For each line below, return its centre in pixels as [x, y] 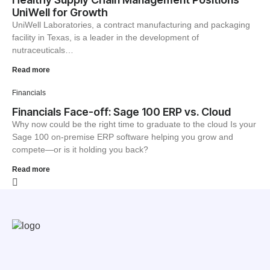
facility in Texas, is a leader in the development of [105, 37]
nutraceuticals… [43, 50]
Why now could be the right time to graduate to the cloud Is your [134, 124]
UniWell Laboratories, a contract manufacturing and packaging [131, 25]
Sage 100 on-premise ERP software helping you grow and [123, 137]
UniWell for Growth [60, 12]
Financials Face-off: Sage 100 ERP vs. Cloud [121, 112]
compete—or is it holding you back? [80, 149]
